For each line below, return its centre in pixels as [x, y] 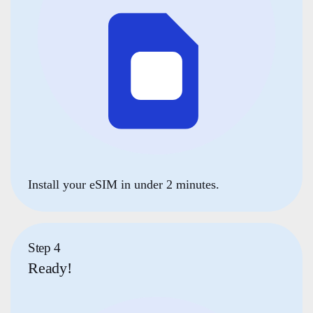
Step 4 [44, 248]
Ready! [50, 268]
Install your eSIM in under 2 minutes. [124, 184]
